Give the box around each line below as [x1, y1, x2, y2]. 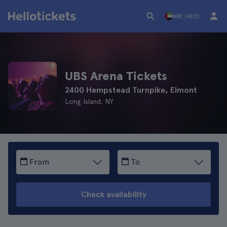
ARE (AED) [173, 13, 200, 20]
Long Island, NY [65, 97, 113, 105]
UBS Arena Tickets [65, 68, 167, 84]
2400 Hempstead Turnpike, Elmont [65, 85, 197, 95]
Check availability [81, 190, 146, 199]
